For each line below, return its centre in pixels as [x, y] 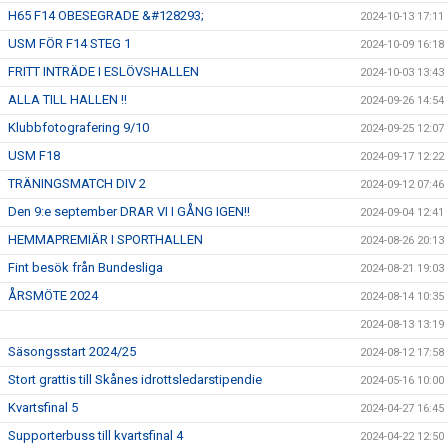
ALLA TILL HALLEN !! [67, 99]
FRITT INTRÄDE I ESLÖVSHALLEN [103, 71]
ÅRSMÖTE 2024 [53, 295]
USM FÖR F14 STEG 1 [69, 43]
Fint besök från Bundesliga [85, 267]
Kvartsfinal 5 [43, 407]
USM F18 [34, 155]
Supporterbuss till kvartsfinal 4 [95, 435]
